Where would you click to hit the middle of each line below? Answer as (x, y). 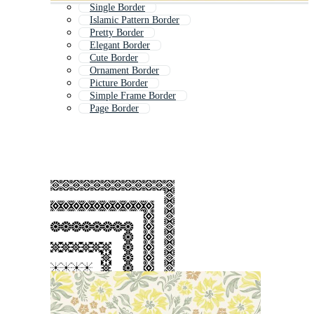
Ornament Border (124, 71)
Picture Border (119, 83)
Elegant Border (120, 46)
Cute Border (114, 58)
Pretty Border (117, 33)
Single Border (117, 8)
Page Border (114, 109)
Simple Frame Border (133, 96)
